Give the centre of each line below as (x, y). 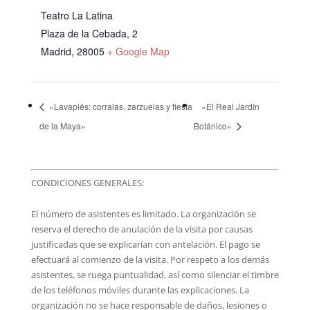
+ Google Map (138, 52)
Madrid (56, 52)
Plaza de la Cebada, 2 (89, 34)
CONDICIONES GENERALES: (87, 182)
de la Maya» (62, 125)
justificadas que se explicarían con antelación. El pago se (145, 244)
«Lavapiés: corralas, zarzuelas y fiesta (119, 106)
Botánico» (213, 125)
